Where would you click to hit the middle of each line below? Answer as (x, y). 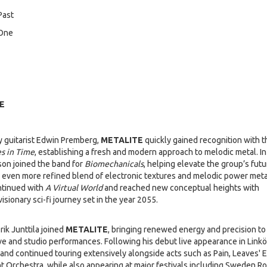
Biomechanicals (114, 164)
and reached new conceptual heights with (181, 188)
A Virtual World (74, 188)
